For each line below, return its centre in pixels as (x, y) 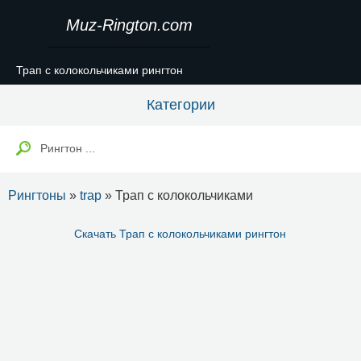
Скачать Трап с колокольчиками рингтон (180, 234)
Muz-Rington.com (129, 25)
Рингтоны (37, 195)
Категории (180, 105)
